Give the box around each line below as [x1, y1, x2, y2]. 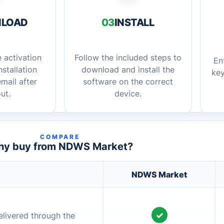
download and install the [81, 64, 174, 74]
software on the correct [82, 76, 173, 86]
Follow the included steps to [74, 52, 181, 62]
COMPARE [39, 133, 80, 140]
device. [114, 88, 141, 98]
